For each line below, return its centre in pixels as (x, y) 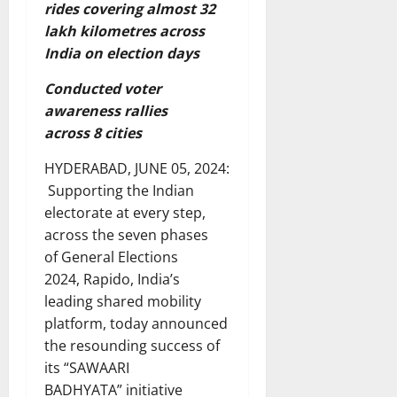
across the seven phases (126, 234)
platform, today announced (136, 323)
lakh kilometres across (125, 31)
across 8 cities (93, 132)
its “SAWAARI (87, 367)
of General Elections (111, 257)
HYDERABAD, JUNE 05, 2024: (137, 168)
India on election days (122, 53)
